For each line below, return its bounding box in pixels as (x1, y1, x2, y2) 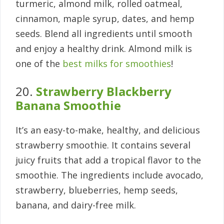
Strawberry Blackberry (36, 83, 171, 100)
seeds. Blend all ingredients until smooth (15, 27, 192, 40)
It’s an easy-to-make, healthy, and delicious (15, 124, 200, 136)
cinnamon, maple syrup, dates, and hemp (15, 12, 194, 25)
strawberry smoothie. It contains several (15, 139, 190, 151)
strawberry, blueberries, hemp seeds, (15, 184, 178, 196)
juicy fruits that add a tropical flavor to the (15, 154, 201, 166)
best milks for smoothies (62, 57, 171, 70)
